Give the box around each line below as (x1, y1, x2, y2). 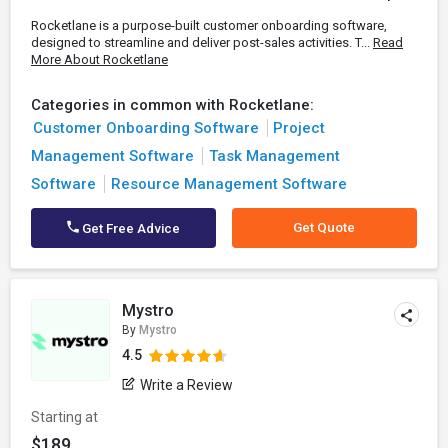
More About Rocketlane (31, 52, 168, 67)
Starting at (31, 409, 98, 425)
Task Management (208, 147, 340, 165)
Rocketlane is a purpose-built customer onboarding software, (31, 18, 387, 33)
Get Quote (293, 220, 356, 235)
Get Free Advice (79, 221, 181, 236)
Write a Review (140, 377, 234, 393)
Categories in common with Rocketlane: (31, 96, 314, 114)
